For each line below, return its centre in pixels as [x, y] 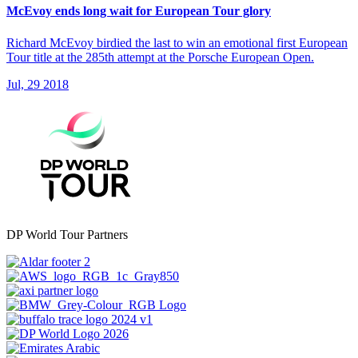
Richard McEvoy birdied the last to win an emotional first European [177, 42]
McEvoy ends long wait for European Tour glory [139, 11]
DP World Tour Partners [67, 234]
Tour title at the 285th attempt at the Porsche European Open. [160, 57]
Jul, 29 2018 [38, 84]
